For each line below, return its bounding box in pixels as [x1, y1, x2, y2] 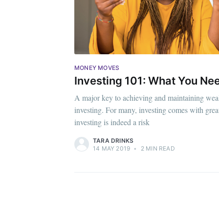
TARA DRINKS [93, 137, 134, 145]
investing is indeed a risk [74, 117, 150, 128]
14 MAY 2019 [93, 145, 131, 153]
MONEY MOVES [74, 64, 120, 71]
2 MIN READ [139, 145, 175, 153]
